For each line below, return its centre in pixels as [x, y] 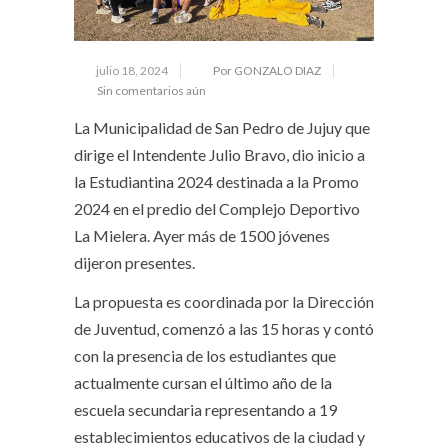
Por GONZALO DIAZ [267, 71]
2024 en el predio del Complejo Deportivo [217, 209]
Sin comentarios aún [151, 91]
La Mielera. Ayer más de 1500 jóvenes [202, 236]
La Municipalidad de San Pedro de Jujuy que [222, 128]
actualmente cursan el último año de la [203, 383]
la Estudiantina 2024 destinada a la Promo [216, 182]
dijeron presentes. [134, 263]
